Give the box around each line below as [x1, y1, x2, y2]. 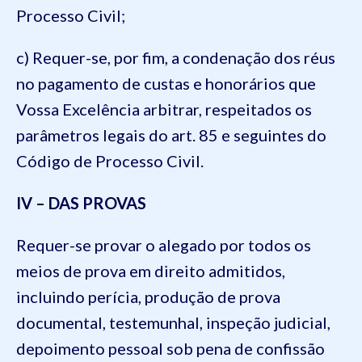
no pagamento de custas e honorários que [16, 73, 316, 93]
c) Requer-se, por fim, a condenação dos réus [16, 47, 335, 67]
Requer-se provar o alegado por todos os [16, 234, 311, 255]
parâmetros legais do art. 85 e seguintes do [16, 124, 326, 145]
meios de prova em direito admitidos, [16, 260, 285, 280]
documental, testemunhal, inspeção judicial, [16, 312, 330, 332]
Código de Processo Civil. [16, 150, 204, 170]
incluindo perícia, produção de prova [16, 286, 280, 306]
